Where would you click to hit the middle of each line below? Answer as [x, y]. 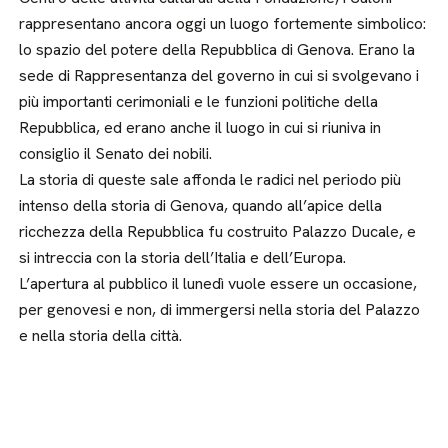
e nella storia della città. [101, 335]
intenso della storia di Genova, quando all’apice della [201, 205]
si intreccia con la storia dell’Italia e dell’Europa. [183, 257]
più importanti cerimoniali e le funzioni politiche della [199, 101]
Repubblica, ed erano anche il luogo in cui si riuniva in [200, 127]
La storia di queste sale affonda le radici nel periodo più [210, 179]
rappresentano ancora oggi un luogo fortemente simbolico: [223, 23]
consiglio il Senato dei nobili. [116, 153]
